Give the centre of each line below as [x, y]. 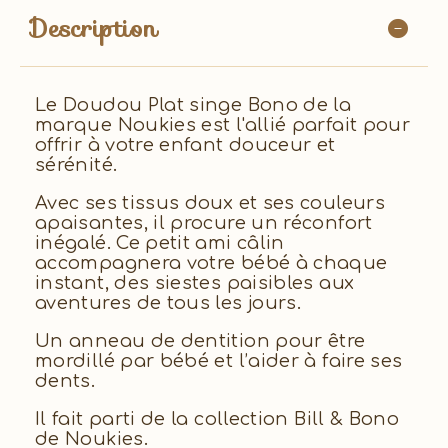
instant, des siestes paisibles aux [195, 283]
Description [93, 28]
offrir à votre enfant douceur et [185, 145]
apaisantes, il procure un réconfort [204, 223]
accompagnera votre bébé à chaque [211, 263]
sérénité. [76, 165]
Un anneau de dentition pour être [200, 341]
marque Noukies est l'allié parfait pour [223, 125]
